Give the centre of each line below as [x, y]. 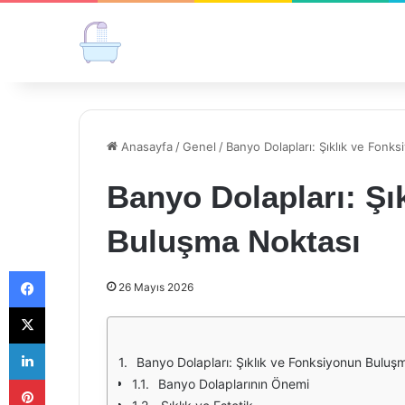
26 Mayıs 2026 [156, 287]
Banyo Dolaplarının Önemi [234, 384]
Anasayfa [145, 146]
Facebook [72, 270]
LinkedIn [68, 343]
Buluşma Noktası [234, 241]
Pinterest [70, 379]
